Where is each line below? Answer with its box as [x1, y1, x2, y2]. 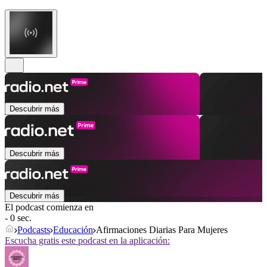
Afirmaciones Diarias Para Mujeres [96, 225, 228, 235]
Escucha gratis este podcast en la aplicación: [5, 235, 170, 246]
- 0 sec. [5, 213, 32, 223]
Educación [53, 225, 93, 235]
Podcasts [17, 225, 50, 235]
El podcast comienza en [5, 202, 94, 213]
